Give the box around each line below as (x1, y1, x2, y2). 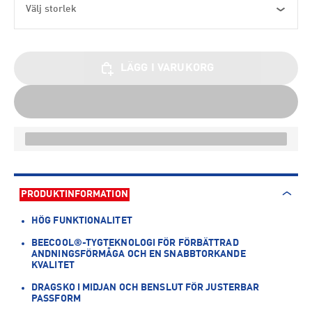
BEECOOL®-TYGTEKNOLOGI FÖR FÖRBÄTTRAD (31, 238, 239, 248)
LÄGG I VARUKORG (120, 63, 214, 74)
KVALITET (31, 260, 75, 270)
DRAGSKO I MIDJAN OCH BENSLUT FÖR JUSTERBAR (31, 283, 260, 292)
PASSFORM (31, 294, 81, 304)
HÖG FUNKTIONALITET (31, 216, 132, 226)
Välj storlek (26, 4, 77, 14)
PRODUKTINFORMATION (21, 189, 128, 199)
